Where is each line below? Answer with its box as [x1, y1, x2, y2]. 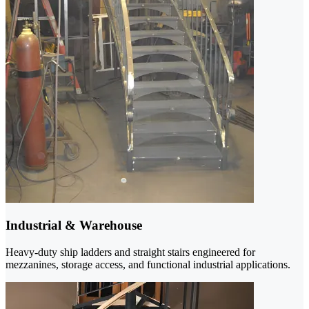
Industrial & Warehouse [6, 218, 142, 233]
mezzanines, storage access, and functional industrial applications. [6, 259, 290, 271]
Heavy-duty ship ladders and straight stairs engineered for [6, 246, 255, 259]
